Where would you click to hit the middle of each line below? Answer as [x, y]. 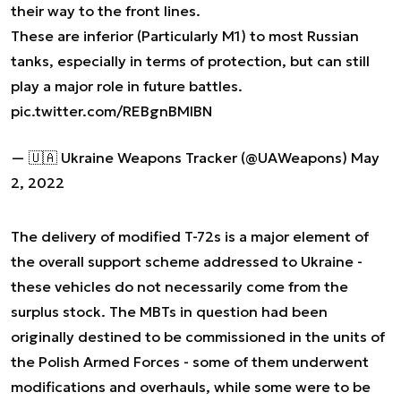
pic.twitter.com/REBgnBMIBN [111, 111]
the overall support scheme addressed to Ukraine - [187, 261]
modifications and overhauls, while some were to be [191, 387]
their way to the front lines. [106, 11]
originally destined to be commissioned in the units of [198, 337]
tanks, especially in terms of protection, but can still [190, 61]
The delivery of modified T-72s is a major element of [190, 236]
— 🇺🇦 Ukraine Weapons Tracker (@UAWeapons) [181, 158]
